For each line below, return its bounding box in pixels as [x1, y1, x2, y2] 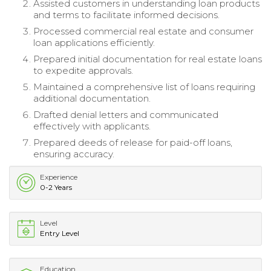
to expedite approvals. [33, 65, 133, 77]
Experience [40, 172, 77, 182]
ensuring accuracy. [33, 148, 114, 160]
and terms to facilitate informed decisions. [33, 9, 220, 21]
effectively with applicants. [33, 120, 151, 132]
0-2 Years [40, 183, 72, 192]
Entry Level [40, 229, 79, 238]
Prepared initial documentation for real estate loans [33, 53, 262, 65]
